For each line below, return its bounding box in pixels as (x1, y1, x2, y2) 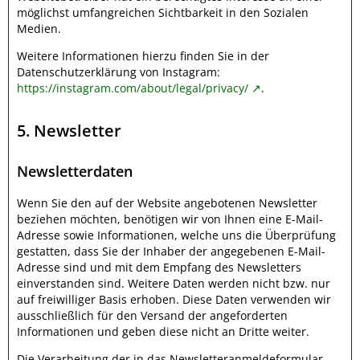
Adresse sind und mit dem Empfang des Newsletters (17, 260, 301, 275)
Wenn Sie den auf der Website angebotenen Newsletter (17, 195, 317, 211)
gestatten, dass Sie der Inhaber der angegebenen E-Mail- (17, 243, 325, 259)
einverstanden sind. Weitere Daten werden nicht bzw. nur (17, 276, 330, 291)
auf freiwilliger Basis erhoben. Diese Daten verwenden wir (17, 292, 331, 307)
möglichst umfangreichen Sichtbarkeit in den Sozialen (17, 5, 309, 20)
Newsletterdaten (17, 162, 133, 181)
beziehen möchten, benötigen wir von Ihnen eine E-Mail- (17, 211, 323, 227)
